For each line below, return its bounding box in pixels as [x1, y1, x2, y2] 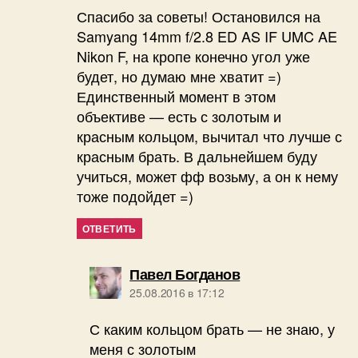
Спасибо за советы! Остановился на [76, 6, 320, 27]
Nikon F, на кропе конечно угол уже [76, 46, 310, 67]
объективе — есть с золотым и [76, 105, 281, 127]
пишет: [239, 263, 287, 284]
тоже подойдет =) [76, 185, 193, 207]
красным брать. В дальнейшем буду [76, 145, 317, 167]
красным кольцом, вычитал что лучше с [76, 125, 342, 147]
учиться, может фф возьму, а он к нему [76, 165, 338, 187]
